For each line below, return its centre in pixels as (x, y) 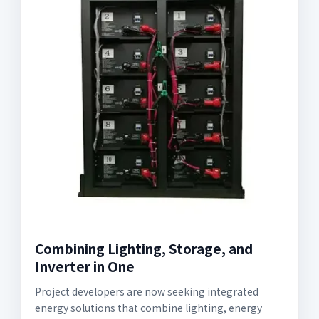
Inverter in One (85, 266)
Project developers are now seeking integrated (147, 291)
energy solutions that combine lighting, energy (148, 308)
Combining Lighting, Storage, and (144, 248)
